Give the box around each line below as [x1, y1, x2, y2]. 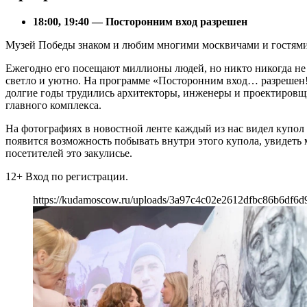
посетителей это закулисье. [5, 147, 132, 159]
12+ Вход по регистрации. [5, 170, 128, 182]
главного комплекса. [5, 99, 101, 111]
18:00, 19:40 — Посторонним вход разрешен [33, 15, 247, 27]
